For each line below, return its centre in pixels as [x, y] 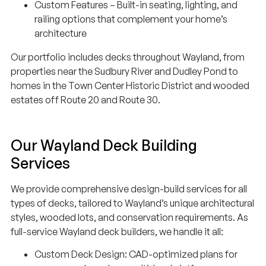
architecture [61, 33]
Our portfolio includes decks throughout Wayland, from [128, 57]
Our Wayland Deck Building [104, 145]
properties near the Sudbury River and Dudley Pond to [124, 71]
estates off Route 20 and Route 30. [85, 99]
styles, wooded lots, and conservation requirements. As [129, 217]
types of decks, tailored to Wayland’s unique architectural [132, 203]
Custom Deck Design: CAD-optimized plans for [136, 254]
